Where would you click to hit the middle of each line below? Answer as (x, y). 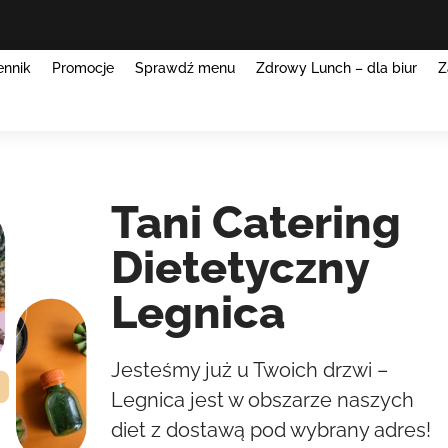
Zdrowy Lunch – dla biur (337, 67)
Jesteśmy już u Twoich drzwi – (249, 369)
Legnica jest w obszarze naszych (262, 399)
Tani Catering (255, 222)
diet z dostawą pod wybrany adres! (270, 429)
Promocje (83, 67)
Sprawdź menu (185, 67)
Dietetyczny (239, 267)
